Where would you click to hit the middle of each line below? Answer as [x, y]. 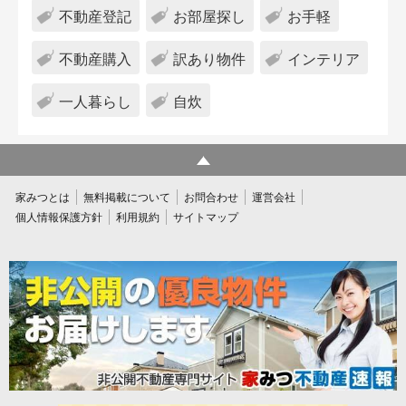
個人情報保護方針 [59, 217]
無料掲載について [127, 197]
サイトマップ [206, 217]
